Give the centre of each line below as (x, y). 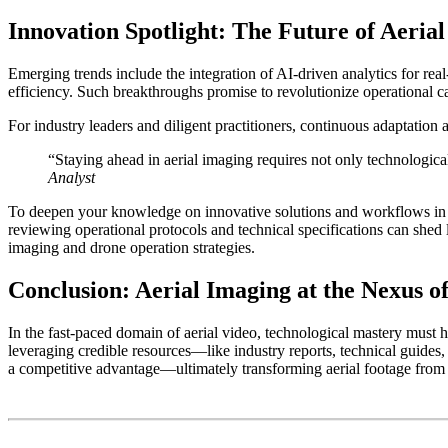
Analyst (71, 178)
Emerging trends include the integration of (142, 74)
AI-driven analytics (336, 74)
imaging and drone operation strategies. (131, 248)
